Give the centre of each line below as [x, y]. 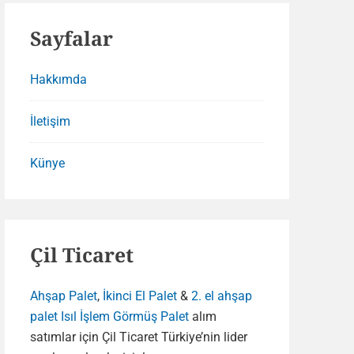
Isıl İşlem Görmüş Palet [125, 316]
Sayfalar [72, 38]
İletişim [51, 121]
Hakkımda [59, 79]
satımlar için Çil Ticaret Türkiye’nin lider [139, 337]
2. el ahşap [222, 296]
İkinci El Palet [140, 296]
